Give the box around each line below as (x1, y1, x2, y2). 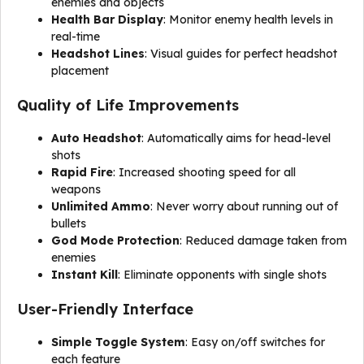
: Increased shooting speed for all (113, 165, 296, 180)
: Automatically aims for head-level (141, 131, 331, 145)
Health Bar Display (51, 12, 163, 27)
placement (51, 63, 109, 78)
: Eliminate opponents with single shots (118, 267, 327, 282)
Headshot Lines (51, 46, 145, 61)
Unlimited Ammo (51, 199, 150, 214)
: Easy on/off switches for (185, 335, 325, 349)
